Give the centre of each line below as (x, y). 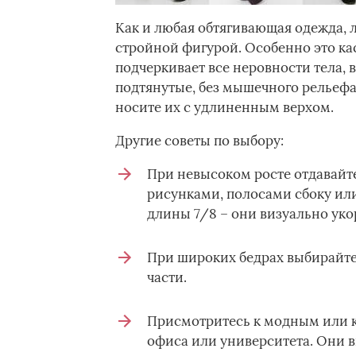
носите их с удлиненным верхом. (224, 107)
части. (166, 277)
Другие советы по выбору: (199, 141)
